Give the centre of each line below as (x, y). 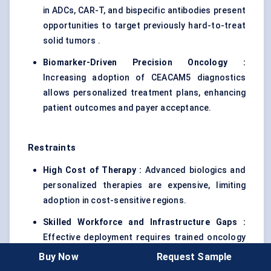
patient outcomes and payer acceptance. (127, 108)
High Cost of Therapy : (93, 170)
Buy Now (59, 256)
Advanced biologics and (194, 170)
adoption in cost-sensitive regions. (115, 201)
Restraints (52, 148)
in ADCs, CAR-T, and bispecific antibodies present (144, 11)
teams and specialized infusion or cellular (144, 253)
